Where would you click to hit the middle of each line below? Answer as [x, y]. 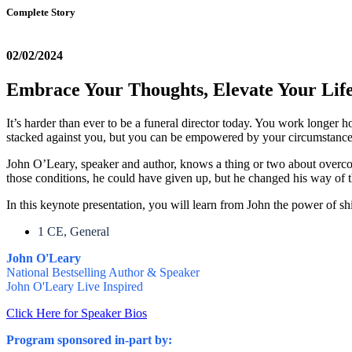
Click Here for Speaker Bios [77, 313]
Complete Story [41, 12]
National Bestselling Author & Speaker [103, 273]
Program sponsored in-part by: [89, 340]
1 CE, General [73, 232]
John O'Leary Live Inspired [75, 287]
